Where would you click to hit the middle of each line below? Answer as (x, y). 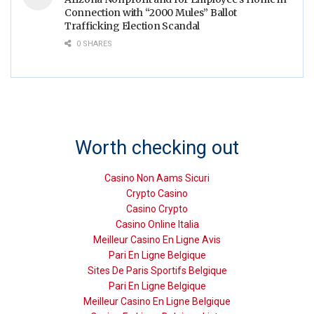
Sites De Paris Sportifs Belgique (157, 270)
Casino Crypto (157, 209)
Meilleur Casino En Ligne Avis (157, 239)
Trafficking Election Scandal (132, 26)
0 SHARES (93, 43)
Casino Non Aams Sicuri (157, 178)
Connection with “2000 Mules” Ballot (151, 12)
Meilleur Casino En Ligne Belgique (157, 301)
